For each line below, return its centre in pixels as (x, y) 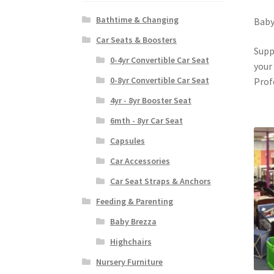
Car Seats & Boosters (137, 39)
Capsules (127, 140)
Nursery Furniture (130, 261)
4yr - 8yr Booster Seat (150, 100)
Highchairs (131, 241)
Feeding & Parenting (135, 201)
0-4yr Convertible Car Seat (159, 60)
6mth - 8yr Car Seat (146, 120)
